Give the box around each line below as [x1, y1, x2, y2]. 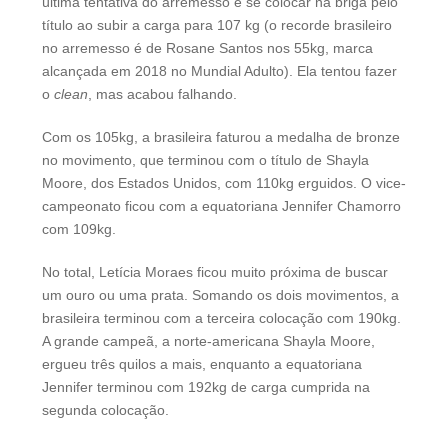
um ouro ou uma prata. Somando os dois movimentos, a [42, 287, 399, 304]
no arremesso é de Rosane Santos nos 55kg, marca [42, 40, 373, 57]
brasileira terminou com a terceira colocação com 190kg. [42, 310, 401, 327]
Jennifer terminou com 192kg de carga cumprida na [42, 379, 370, 396]
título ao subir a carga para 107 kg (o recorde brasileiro [42, 17, 392, 34]
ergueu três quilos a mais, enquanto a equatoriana [42, 356, 362, 373]
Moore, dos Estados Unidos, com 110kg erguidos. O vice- [42, 175, 406, 192]
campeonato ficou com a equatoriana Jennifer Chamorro [42, 198, 401, 215]
